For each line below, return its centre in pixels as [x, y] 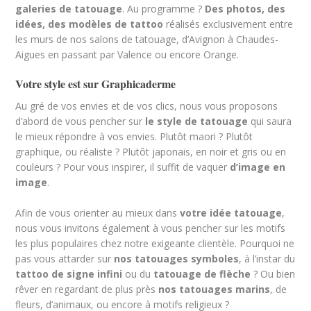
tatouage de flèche [202, 274]
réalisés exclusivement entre [228, 24]
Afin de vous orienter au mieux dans [98, 213]
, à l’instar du [267, 259]
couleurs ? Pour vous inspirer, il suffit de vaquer [123, 167]
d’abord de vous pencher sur [81, 121]
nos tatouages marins [215, 289]
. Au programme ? [164, 9]
